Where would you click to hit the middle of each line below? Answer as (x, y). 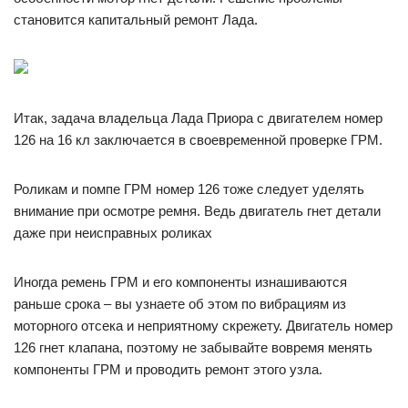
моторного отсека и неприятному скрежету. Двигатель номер (203, 325)
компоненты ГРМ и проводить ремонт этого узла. (168, 369)
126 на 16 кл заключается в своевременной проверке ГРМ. (198, 139)
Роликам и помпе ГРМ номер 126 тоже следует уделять (189, 189)
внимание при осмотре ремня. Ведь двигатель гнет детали (197, 210)
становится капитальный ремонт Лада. (136, 19)
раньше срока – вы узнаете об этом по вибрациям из (180, 303)
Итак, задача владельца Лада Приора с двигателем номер (198, 117)
